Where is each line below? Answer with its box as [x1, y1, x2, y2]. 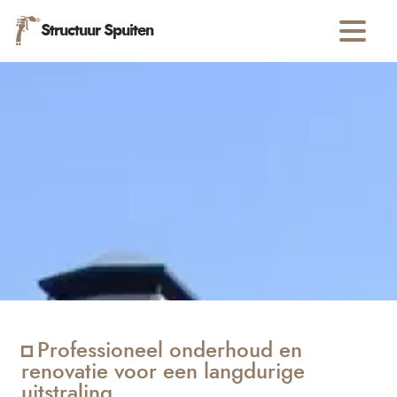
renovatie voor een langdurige [21, 361, 306, 383]
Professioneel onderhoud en [37, 339, 303, 362]
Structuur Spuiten [41, 22, 154, 39]
